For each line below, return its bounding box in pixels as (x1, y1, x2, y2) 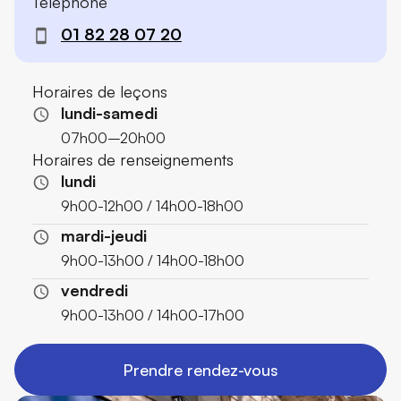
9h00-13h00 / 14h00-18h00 (61, 251, 244, 269)
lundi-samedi (61, 102, 158, 123)
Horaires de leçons (32, 81, 167, 101)
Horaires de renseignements (32, 149, 234, 169)
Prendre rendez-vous (122, 359, 279, 380)
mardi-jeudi (61, 225, 147, 245)
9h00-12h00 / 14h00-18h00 (61, 196, 243, 215)
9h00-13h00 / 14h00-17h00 (61, 305, 244, 324)
